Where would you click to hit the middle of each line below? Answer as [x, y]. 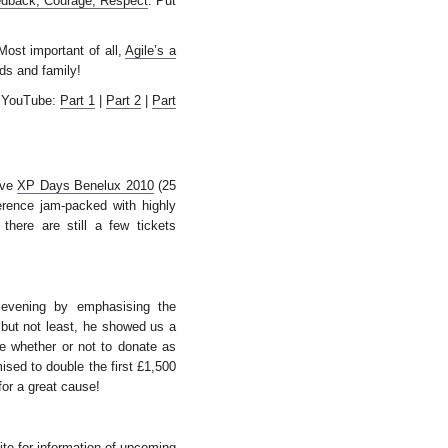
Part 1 [77, 100]
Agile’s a [150, 50]
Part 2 [123, 100]
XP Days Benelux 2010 [85, 185]
